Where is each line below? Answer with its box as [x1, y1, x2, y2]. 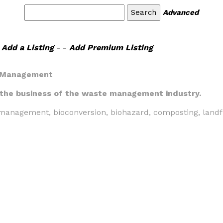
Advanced [163, 8, 199, 17]
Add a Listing [1, 43, 54, 52]
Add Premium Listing [69, 43, 153, 52]
